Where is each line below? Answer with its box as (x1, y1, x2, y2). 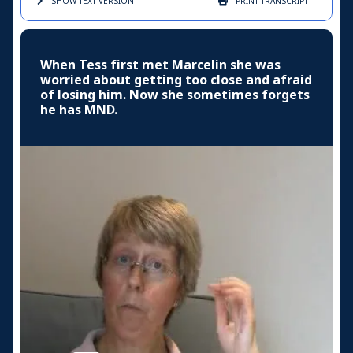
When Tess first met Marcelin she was (40, 55, 281, 74)
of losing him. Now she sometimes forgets (40, 85, 310, 104)
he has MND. (40, 100, 117, 119)
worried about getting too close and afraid (40, 70, 312, 89)
